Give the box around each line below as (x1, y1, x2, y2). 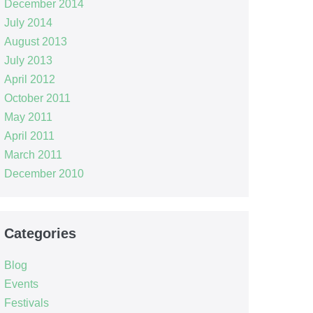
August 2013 (3, 35, 67, 48)
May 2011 (3, 110, 52, 123)
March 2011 (3, 148, 62, 161)
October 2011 (3, 92, 71, 104)
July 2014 (3, 16, 52, 29)
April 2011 (3, 129, 54, 142)
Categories (3, 225, 76, 241)
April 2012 (3, 73, 55, 85)
